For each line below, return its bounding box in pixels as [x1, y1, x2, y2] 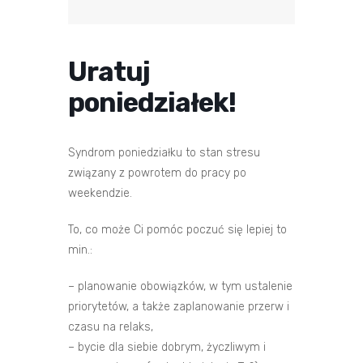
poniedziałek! [68, 86, 236, 118]
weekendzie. [68, 186, 132, 200]
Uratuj [68, 55, 150, 88]
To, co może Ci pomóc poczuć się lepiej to [68, 222, 287, 237]
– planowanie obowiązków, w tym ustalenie [68, 279, 293, 293]
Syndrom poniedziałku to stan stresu [68, 145, 260, 160]
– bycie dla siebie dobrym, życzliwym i [68, 340, 266, 354]
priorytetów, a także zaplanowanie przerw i [68, 299, 289, 314]
